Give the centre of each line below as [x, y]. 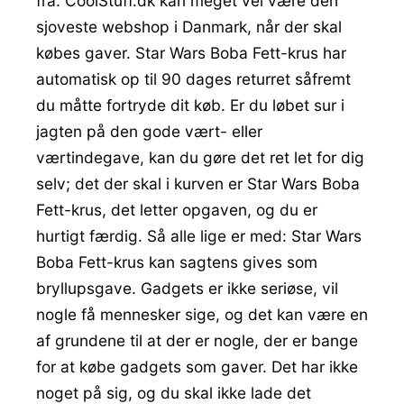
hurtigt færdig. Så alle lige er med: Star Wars [199, 236]
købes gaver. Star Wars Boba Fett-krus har [191, 53]
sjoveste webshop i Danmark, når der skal [189, 27]
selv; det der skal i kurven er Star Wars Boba [198, 184]
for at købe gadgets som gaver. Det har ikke [197, 367]
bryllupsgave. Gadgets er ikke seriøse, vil [187, 289]
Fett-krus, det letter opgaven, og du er [177, 210]
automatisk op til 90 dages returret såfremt [193, 79]
